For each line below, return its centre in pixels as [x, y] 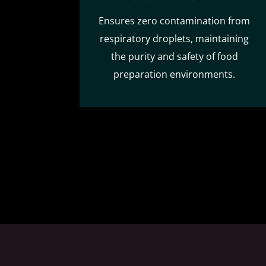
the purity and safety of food [174, 56]
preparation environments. [175, 74]
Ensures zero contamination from [175, 20]
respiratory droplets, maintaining [175, 38]
